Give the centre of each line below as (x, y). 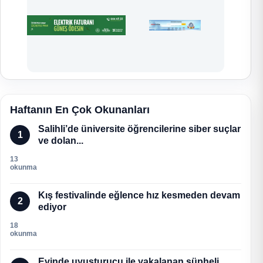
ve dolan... (61, 141)
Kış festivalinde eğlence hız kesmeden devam (139, 195)
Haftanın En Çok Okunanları (80, 110)
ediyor (52, 207)
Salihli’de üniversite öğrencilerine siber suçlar (139, 129)
